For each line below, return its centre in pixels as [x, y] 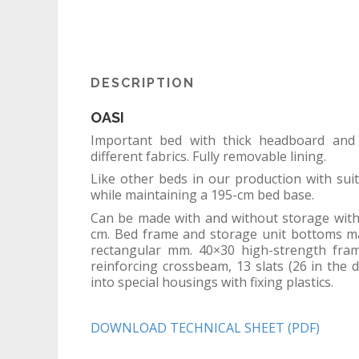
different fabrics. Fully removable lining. [208, 156]
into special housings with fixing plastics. [212, 282]
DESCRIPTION [143, 83]
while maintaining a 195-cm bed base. [202, 195]
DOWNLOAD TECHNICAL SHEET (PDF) [205, 327]
